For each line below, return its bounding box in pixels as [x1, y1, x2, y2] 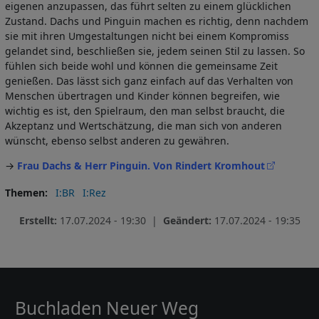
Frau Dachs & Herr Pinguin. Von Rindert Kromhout [17, 158, 265, 172]
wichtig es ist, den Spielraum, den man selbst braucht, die [5, 103, 285, 117]
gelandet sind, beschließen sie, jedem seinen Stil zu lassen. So [5, 43, 305, 58]
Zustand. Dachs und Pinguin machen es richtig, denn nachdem [5, 14, 308, 28]
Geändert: [162, 213, 214, 227]
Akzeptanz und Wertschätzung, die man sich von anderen [5, 118, 282, 132]
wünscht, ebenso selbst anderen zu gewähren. [5, 133, 229, 147]
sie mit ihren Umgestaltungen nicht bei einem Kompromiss [5, 28, 289, 43]
